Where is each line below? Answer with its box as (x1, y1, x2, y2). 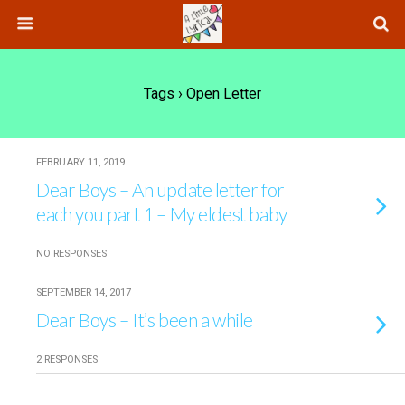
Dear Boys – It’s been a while (36, 308, 253, 331)
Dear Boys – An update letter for (36, 178, 285, 201)
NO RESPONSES (36, 248, 107, 259)
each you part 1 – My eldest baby (36, 202, 287, 225)
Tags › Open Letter (144, 85, 261, 102)
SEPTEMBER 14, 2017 (36, 287, 131, 298)
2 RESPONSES (36, 353, 98, 365)
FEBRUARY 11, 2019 (36, 156, 125, 168)
